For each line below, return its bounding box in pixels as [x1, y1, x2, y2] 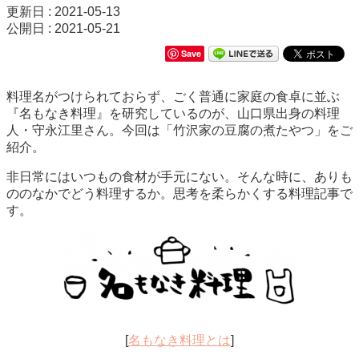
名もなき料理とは [128, 333, 231, 347]
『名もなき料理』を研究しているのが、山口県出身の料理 [6, 106, 340, 120]
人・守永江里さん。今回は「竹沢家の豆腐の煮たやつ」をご [6, 123, 353, 137]
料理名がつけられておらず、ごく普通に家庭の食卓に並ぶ [6, 89, 340, 103]
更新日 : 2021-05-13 [6, 4, 120, 18]
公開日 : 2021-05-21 [6, 21, 120, 35]
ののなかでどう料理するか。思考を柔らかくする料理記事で [6, 186, 353, 200]
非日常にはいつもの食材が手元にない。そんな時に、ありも [6, 169, 353, 184]
